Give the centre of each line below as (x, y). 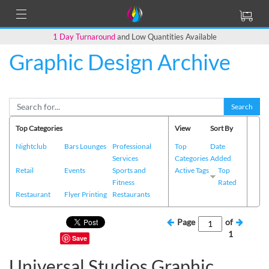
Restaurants (131, 194)
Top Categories (39, 128)
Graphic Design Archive (120, 62)
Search (242, 106)
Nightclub (31, 146)
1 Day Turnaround (84, 36)
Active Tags (192, 170)
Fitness (124, 182)
